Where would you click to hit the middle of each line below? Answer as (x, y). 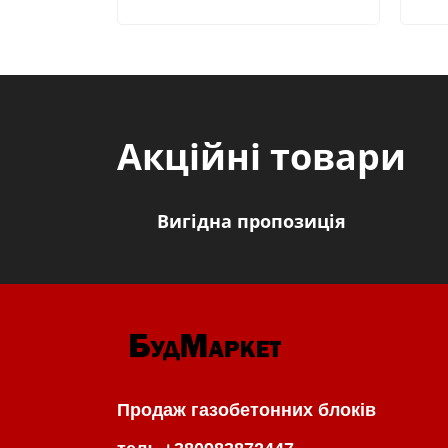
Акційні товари (261, 156)
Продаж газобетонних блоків (249, 409)
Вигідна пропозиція (251, 220)
